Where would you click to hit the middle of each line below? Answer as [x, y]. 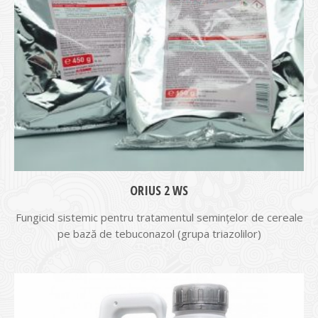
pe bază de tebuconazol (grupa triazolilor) [159, 234]
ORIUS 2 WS [159, 190]
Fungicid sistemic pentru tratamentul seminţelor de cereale [159, 217]
